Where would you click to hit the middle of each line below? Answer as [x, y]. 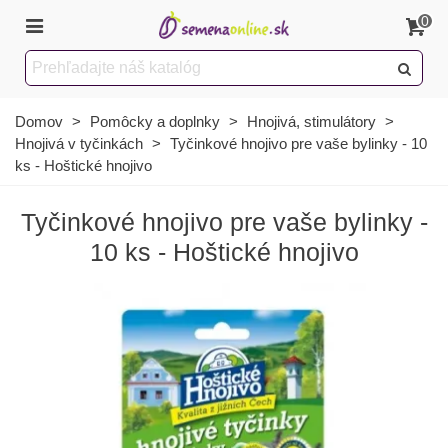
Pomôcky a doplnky [155, 121]
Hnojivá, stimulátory [311, 121]
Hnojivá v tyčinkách [79, 143]
